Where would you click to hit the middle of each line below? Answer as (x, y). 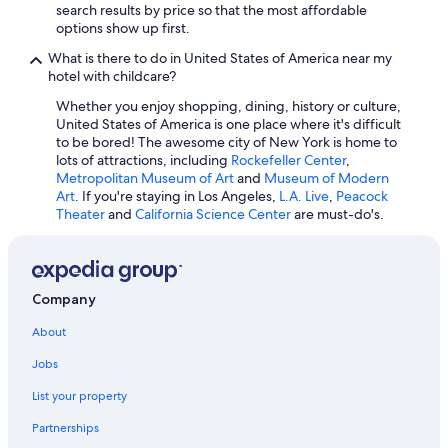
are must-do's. (337, 213)
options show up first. (123, 27)
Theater (80, 213)
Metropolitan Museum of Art (145, 177)
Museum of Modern (326, 177)
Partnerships (65, 427)
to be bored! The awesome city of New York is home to (226, 141)
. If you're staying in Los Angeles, (177, 195)
